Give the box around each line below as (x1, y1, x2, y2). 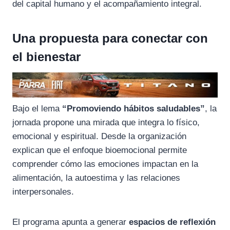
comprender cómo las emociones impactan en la (12, 159, 198, 169)
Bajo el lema (12, 104, 62, 114)
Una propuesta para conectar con (12, 31, 208, 45)
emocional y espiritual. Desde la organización (12, 131, 186, 142)
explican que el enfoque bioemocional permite (12, 145, 187, 156)
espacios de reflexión (129, 217, 216, 227)
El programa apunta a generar (12, 217, 129, 227)
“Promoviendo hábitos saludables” (62, 104, 205, 114)
